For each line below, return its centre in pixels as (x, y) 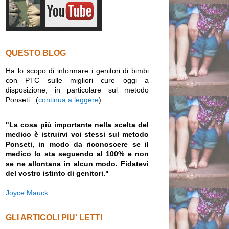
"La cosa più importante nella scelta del (77, 125)
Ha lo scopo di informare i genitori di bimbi (77, 71)
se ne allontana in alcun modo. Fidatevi (77, 164)
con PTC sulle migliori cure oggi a (77, 81)
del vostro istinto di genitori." (57, 174)
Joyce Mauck (27, 193)
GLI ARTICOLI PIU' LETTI (54, 218)
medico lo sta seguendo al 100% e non (77, 154)
